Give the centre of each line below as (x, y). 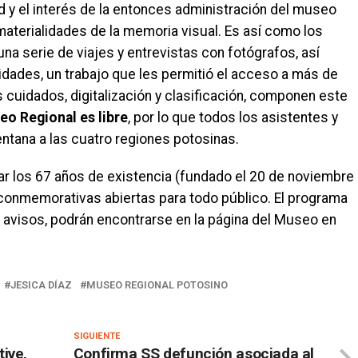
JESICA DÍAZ (41, 284)
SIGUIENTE (97, 336)
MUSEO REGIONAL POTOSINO (157, 284)
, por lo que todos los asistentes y (233, 117)
